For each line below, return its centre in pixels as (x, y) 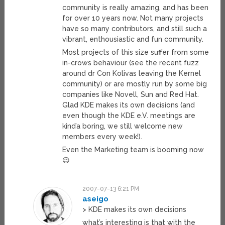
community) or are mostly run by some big (135, 84)
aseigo (95, 199)
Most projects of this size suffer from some (136, 52)
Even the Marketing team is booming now (133, 150)
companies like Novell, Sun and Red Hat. (131, 95)
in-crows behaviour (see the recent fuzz (131, 63)
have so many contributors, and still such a (135, 29)
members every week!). (102, 137)
